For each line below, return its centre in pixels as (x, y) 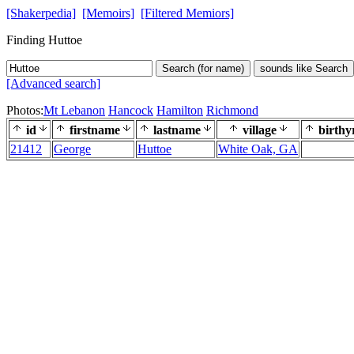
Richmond (232, 110)
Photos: (25, 110)
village (258, 130)
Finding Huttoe (44, 40)
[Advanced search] (53, 83)
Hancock (131, 110)
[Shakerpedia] (41, 13)
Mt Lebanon (74, 110)
